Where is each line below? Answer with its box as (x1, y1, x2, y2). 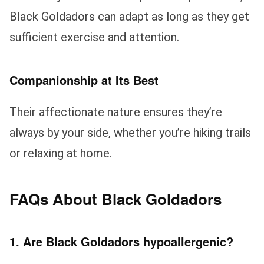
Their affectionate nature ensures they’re (9, 104, 222, 119)
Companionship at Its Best (9, 71, 159, 88)
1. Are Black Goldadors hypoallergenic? (9, 232, 233, 250)
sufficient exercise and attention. (9, 29, 179, 44)
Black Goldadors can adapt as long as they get (9, 9, 249, 24)
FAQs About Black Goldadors (9, 187, 222, 210)
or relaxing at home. (9, 146, 112, 160)
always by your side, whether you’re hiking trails (9, 125, 251, 140)
